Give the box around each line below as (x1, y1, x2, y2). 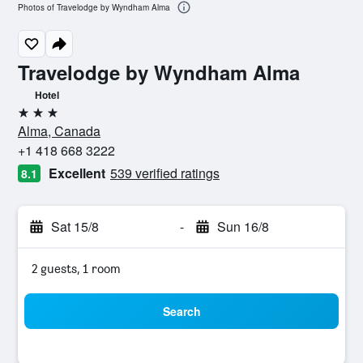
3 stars (17, 111, 54, 126)
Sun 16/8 (216, 217, 269, 236)
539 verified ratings (110, 164, 220, 182)
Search (162, 303, 201, 319)
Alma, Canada (18, 122, 100, 140)
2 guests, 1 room (32, 261, 121, 276)
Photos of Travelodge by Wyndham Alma (18, 2, 170, 14)
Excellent (49, 164, 105, 182)
